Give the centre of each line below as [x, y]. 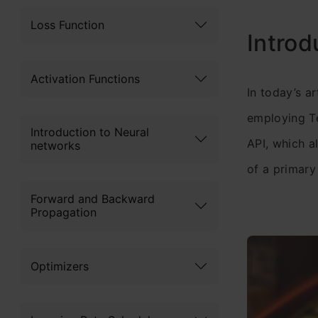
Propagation [64, 212]
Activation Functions [85, 78]
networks [55, 146]
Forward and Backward [93, 199]
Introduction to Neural [90, 132]
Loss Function [67, 24]
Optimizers [60, 266]
